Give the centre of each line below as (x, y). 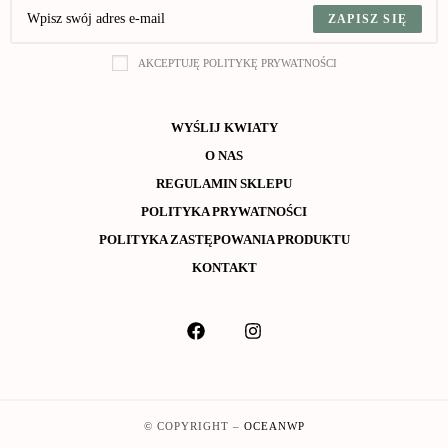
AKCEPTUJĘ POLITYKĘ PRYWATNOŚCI (237, 62)
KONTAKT (224, 267)
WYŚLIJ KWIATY (224, 127)
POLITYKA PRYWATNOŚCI (224, 211)
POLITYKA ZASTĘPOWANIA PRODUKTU (224, 239)
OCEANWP (274, 425)
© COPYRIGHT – (193, 425)
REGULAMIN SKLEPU (224, 183)
